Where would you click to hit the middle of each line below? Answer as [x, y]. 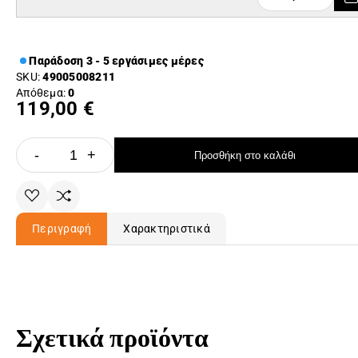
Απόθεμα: [42, 93]
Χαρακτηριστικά [167, 229]
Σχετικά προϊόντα [112, 338]
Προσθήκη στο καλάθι [245, 155]
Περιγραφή [62, 229]
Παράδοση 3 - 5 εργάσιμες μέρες [115, 61]
